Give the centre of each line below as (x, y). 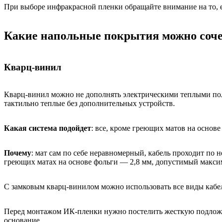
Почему (18, 153)
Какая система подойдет (48, 128)
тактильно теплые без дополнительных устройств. (89, 103)
